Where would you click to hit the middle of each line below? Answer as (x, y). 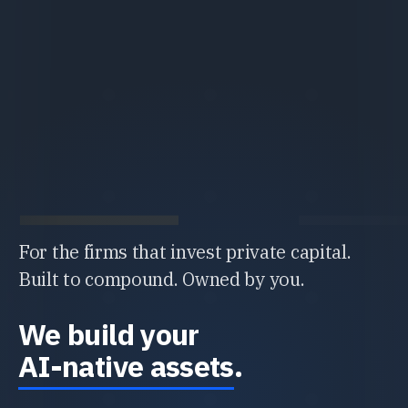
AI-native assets (126, 366)
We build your (109, 334)
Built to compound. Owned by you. (162, 279)
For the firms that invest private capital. (185, 251)
